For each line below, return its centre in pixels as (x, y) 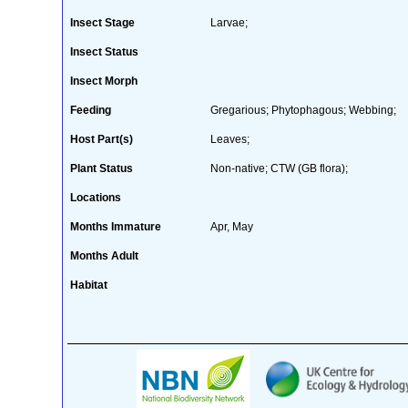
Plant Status (101, 168)
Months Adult (104, 255)
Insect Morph (103, 81)
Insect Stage (102, 22)
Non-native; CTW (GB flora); (279, 168)
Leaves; (229, 139)
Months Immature (115, 226)
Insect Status (104, 51)
